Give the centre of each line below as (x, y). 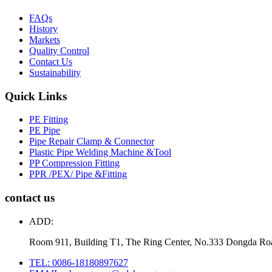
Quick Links (36, 96)
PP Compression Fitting (74, 163)
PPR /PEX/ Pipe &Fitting (78, 174)
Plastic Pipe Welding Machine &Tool (100, 152)
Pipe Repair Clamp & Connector (92, 141)
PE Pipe (45, 131)
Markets (45, 39)
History (43, 29)
